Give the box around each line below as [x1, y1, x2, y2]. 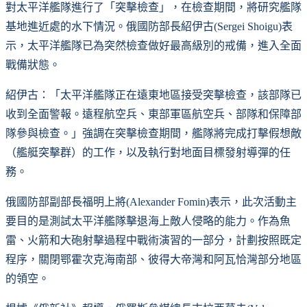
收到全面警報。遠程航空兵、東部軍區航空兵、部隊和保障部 [5, 108, 302, 120]
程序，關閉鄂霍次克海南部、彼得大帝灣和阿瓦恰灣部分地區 [5, 253, 302, 265]
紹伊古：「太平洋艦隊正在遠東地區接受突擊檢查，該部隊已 [5, 88, 302, 101]
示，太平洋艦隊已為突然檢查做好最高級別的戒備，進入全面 [5, 39, 302, 51]
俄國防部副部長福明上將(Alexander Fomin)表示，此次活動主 [5, 195, 297, 208]
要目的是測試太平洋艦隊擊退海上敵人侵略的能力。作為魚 [5, 214, 291, 227]
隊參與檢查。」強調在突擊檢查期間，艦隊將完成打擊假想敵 [5, 127, 302, 139]
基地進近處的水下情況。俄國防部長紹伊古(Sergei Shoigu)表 [5, 20, 293, 32]
